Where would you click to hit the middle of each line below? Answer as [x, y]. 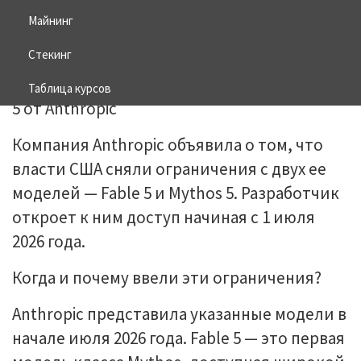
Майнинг [51, 21]
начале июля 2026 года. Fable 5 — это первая [178, 338]
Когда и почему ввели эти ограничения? [167, 278]
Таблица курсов [70, 88]
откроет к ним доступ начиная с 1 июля [164, 217]
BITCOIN [95, 31]
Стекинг [50, 54]
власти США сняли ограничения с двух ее [169, 169]
